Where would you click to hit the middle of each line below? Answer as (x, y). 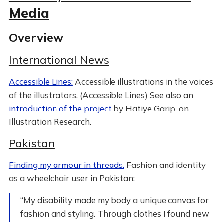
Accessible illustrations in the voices (143, 82)
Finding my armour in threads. (66, 165)
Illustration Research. (50, 122)
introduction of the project (60, 108)
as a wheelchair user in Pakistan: (72, 178)
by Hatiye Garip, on (150, 108)
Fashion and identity (165, 165)
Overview (36, 37)
